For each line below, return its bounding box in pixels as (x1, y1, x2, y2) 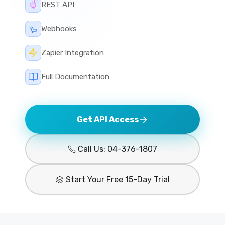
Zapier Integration (41, 48, 104, 57)
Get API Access (76, 115, 139, 124)
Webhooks (41, 24, 77, 33)
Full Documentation (41, 72, 109, 81)
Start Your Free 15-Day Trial (65, 175, 170, 184)
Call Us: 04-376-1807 (78, 144, 157, 154)
